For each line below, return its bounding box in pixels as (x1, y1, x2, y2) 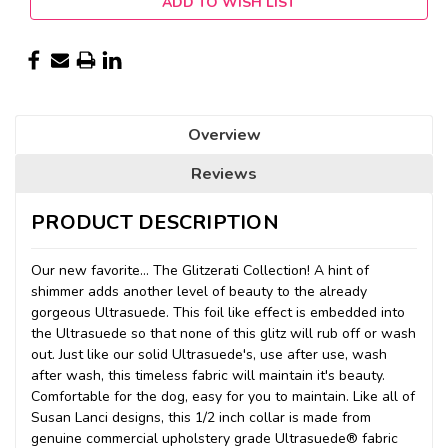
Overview (187, 123, 261, 146)
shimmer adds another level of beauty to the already (31, 281, 367, 301)
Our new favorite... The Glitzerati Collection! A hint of (31, 260, 369, 280)
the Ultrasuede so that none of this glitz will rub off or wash (31, 323, 416, 343)
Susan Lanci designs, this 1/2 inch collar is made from (31, 407, 371, 427)
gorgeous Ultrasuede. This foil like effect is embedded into (31, 302, 405, 322)
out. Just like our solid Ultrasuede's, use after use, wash (31, 344, 387, 364)
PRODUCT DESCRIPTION (31, 208, 279, 236)
